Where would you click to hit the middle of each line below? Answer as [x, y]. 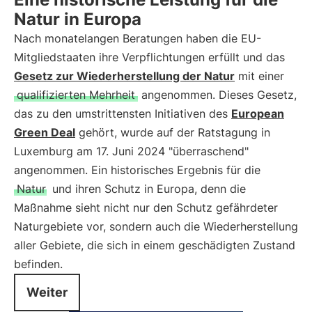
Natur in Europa [78, 19]
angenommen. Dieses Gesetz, [217, 95]
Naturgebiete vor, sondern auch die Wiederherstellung [156, 226]
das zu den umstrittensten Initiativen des [123, 114]
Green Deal [45, 132]
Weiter [47, 292]
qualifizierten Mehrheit [76, 95]
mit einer [259, 76]
